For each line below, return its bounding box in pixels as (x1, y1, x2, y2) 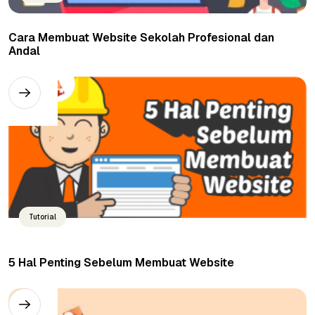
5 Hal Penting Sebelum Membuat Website (8, 255, 234, 271)
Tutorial (29, 212, 56, 222)
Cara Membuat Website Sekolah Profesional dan (8, 30, 274, 46)
